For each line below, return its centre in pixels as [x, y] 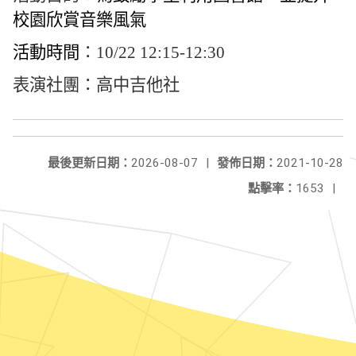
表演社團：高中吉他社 [96, 85]
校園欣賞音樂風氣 [79, 20]
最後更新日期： [89, 163]
